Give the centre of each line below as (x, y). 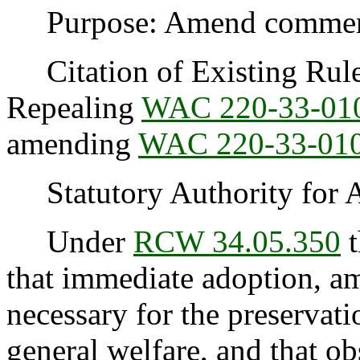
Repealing (74, 108)
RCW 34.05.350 (237, 242)
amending (72, 144)
